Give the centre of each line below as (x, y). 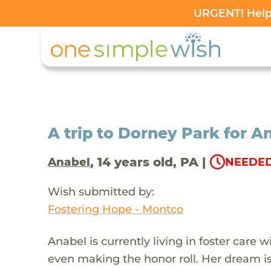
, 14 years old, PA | (148, 162)
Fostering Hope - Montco (116, 209)
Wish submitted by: (101, 191)
